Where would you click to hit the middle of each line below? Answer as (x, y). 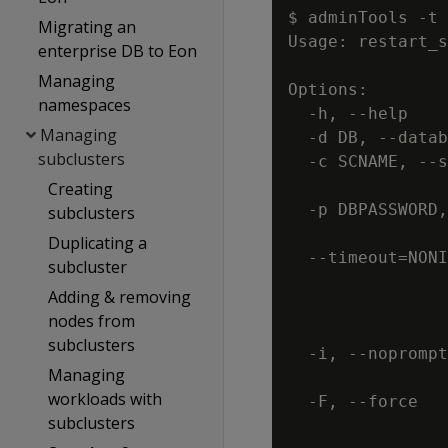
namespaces (85, 105)
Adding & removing (119, 297)
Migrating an (87, 27)
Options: (328, 89)
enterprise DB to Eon (118, 51)
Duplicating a (97, 243)
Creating (80, 189)
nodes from (91, 321)
